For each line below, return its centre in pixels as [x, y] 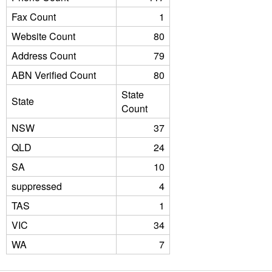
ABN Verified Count [54, 75]
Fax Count [34, 17]
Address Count [44, 56]
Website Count [43, 36]
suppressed [37, 186]
